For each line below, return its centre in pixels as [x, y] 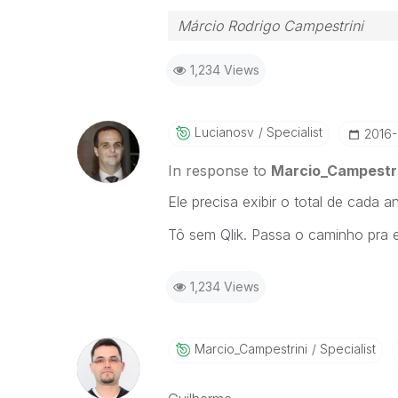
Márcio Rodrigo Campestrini [270, 26]
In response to [219, 171]
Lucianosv [224, 132]
